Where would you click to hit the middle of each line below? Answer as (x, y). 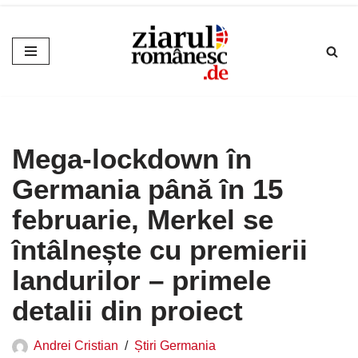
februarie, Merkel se (143, 220)
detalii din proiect (127, 311)
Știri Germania (175, 346)
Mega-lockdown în (132, 159)
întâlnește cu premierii (160, 250)
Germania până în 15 (147, 189)
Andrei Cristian (76, 346)
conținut (37, 87)
